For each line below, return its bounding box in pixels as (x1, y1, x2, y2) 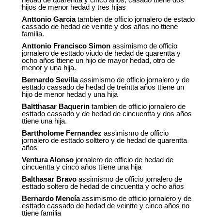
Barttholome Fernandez (21, 129, 102, 138)
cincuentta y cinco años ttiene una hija (21, 163, 141, 171)
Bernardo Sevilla (21, 76, 78, 84)
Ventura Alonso (21, 155, 74, 164)
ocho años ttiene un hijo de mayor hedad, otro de (21, 56, 175, 65)
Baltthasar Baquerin (21, 102, 90, 111)
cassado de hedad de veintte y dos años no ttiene (21, 22, 178, 31)
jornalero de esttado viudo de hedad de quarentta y (21, 49, 181, 58)
